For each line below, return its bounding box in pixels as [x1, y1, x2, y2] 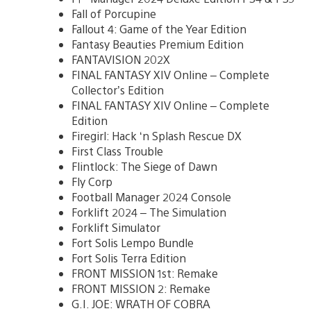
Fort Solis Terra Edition [72, 250, 186, 265]
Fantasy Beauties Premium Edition [72, 36, 244, 51]
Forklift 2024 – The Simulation [72, 204, 226, 219]
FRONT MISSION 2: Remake [72, 280, 210, 296]
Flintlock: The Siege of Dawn [72, 158, 217, 174]
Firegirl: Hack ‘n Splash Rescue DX [72, 128, 242, 143]
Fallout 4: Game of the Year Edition [72, 21, 246, 36]
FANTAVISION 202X [72, 51, 170, 67]
